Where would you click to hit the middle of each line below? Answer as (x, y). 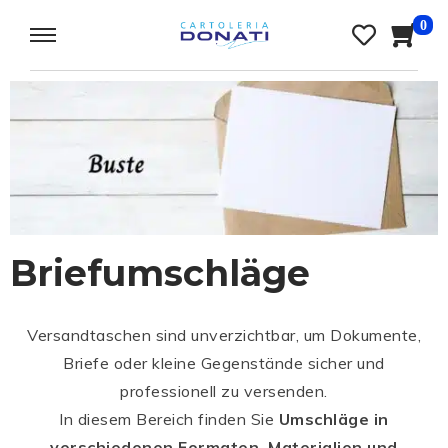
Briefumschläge (160, 272)
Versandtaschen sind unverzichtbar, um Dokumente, (224, 334)
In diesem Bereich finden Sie (169, 418)
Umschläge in (333, 418)
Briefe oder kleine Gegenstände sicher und (224, 362)
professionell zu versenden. (224, 390)
